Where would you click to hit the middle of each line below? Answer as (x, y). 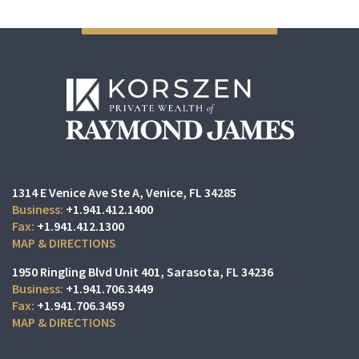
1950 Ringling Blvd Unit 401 (86, 272)
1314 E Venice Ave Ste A (76, 192)
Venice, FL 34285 (191, 192)
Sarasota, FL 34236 (220, 272)
